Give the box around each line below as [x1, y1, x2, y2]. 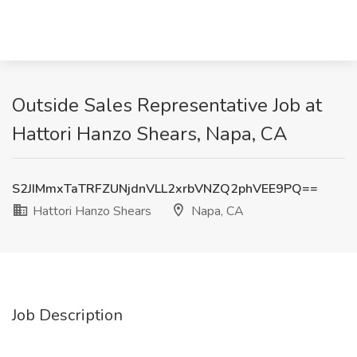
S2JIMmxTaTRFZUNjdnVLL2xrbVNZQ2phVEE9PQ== [12, 180, 318, 198]
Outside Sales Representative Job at [12, 92, 322, 118]
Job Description [12, 304, 123, 326]
